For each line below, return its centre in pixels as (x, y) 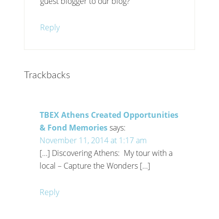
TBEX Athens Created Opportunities (109, 115)
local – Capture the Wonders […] (95, 165)
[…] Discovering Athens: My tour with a (106, 153)
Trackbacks (47, 75)
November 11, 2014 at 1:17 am (93, 140)
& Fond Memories (74, 127)
